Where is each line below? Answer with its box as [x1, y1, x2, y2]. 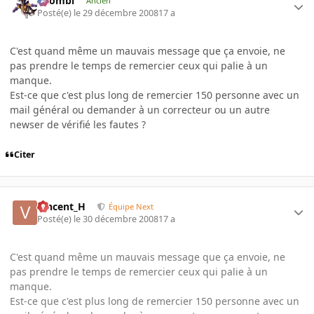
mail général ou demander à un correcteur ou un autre [10, 103, 270, 117]
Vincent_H [37, 199, 86, 213]
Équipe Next [109, 200, 154, 212]
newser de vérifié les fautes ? [10, 118, 146, 132]
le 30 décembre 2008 [74, 212, 159, 225]
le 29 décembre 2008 [74, 7, 159, 20]
